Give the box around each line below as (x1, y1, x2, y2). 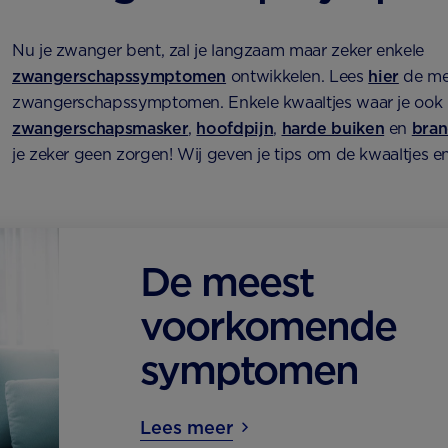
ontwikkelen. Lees (226, 66, 369, 86)
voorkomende (140, 301, 397, 350)
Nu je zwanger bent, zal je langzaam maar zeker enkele (12, 40, 424, 60)
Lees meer (140, 416, 234, 438)
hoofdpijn (196, 118, 274, 138)
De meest (140, 257, 314, 306)
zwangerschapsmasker (12, 118, 189, 138)
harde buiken (281, 118, 385, 138)
